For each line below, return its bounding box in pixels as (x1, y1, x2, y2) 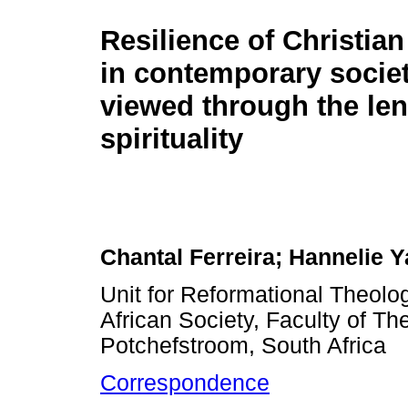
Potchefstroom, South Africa (100, 333, 386, 359)
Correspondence (100, 371, 270, 396)
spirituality (100, 123, 243, 156)
